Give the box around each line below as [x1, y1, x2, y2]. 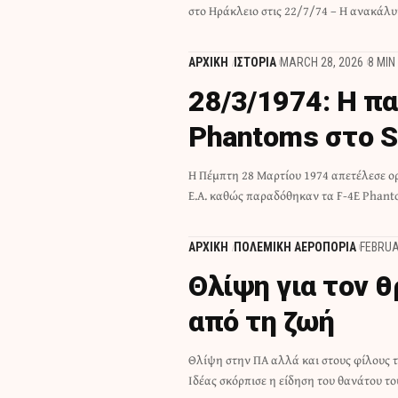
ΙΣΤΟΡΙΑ [233, 54, 276, 69]
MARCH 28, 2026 [280, 54, 364, 69]
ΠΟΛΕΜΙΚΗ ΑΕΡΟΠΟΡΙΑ [233, 239, 356, 254]
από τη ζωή [188, 304, 334, 338]
